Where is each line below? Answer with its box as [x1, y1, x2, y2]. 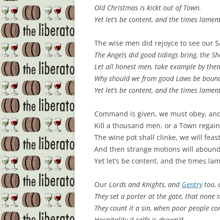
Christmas [107, 3, 138, 13]
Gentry [182, 180, 202, 190]
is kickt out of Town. [138, 3, 201, 13]
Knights [142, 180, 165, 190]
